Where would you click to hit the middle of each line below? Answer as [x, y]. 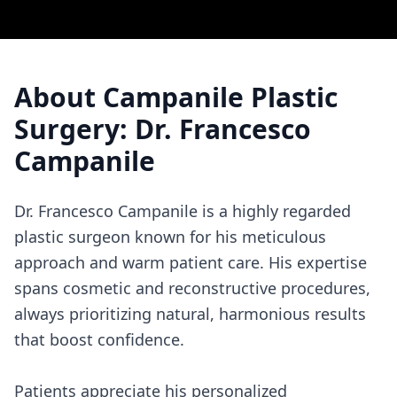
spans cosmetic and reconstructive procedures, [192, 288]
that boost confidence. [99, 339]
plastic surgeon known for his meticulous [170, 237]
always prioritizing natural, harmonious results [190, 314]
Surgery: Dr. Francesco [163, 129]
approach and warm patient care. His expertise [191, 262]
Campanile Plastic [220, 97]
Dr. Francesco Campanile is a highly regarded [183, 211]
